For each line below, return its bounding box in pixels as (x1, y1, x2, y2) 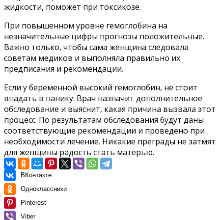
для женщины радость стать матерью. (4, 146, 154, 158)
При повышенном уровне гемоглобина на (4, 20, 167, 31)
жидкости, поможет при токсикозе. (4, 1, 141, 12)
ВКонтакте (21, 171, 52, 179)
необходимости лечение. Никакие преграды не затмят (4, 136, 216, 147)
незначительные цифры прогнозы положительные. (4, 30, 204, 42)
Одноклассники (21, 185, 67, 192)
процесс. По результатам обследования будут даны (4, 114, 204, 125)
